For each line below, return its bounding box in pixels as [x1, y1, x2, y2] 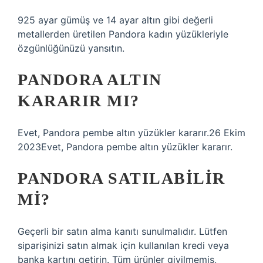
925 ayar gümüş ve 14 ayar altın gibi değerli [18, 14, 213, 26]
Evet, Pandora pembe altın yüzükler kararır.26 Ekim [18, 127, 245, 139]
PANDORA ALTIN [18, 70, 162, 89]
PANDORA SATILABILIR [18, 169, 225, 187]
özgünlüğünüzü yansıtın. [18, 42, 124, 54]
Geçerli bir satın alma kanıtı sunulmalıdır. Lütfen [18, 225, 227, 237]
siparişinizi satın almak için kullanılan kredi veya [18, 240, 229, 251]
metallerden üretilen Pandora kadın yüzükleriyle [18, 28, 228, 40]
